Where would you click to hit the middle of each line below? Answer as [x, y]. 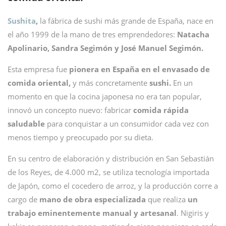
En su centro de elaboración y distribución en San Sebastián [111, 158]
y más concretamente [110, 83]
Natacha [193, 34]
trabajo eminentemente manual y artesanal [92, 213]
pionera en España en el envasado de [139, 69]
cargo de [22, 199]
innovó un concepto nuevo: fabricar [70, 110]
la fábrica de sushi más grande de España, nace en [127, 21]
